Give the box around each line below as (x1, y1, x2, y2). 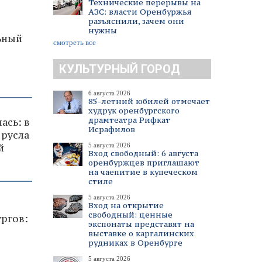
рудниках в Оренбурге (88, 237, 182, 248)
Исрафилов (88, 124, 135, 135)
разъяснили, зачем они (88, 16, 184, 26)
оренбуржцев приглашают (88, 157, 199, 168)
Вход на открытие (88, 200, 164, 211)
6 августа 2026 (88, 89, 130, 96)
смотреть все (53, 38, 96, 47)
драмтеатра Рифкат (88, 115, 170, 125)
